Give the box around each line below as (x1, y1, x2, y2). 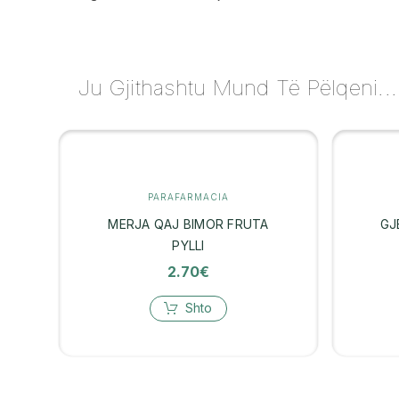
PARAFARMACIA (147, 191, 229, 202)
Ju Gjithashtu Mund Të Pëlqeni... (77, 74, 397, 101)
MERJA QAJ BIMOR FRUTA (108, 216, 269, 232)
